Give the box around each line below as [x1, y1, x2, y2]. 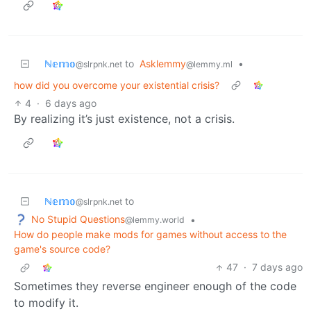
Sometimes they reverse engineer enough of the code [14, 279, 296, 294]
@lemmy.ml [186, 58, 233, 69]
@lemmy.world [125, 214, 185, 225]
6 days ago [45, 96, 97, 109]
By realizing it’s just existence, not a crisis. [14, 111, 235, 126]
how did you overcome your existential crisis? [14, 78, 219, 91]
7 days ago [252, 261, 303, 274]
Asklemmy [140, 57, 186, 69]
